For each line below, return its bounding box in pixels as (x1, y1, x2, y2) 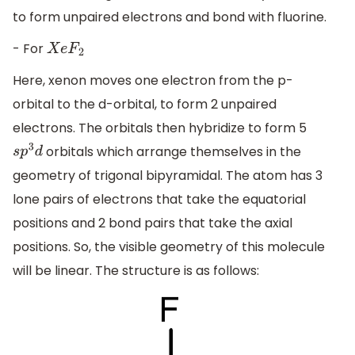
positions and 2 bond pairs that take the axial (13, 213, 292, 232)
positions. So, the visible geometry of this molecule (13, 237, 325, 256)
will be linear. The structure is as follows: (13, 261, 259, 280)
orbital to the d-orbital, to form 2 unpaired (13, 94, 277, 113)
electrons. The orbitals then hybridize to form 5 (13, 118, 307, 137)
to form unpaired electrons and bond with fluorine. (13, 8, 326, 27)
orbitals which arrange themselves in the (43, 142, 302, 161)
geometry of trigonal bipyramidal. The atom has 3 (13, 166, 323, 185)
